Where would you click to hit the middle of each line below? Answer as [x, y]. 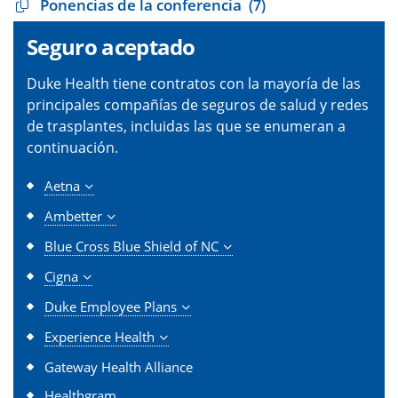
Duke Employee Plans [111, 306]
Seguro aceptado [111, 46]
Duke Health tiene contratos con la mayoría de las [194, 83]
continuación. [72, 147]
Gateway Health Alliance [119, 366]
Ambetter [73, 215]
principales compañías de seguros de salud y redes [198, 104]
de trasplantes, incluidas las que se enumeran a [186, 126]
